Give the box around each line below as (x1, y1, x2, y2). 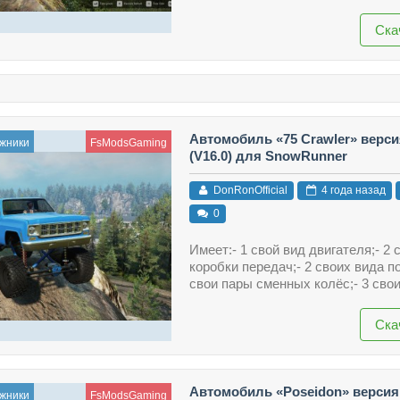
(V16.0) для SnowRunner (188, 148, 347, 164)
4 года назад (318, 183, 386, 196)
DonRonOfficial (210, 183, 287, 196)
